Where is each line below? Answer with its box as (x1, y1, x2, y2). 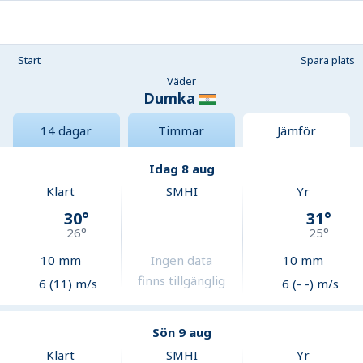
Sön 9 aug (152, 324, 211, 341)
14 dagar (41, 122, 92, 139)
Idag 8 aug (148, 160, 215, 177)
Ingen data (151, 252, 213, 269)
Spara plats (301, 53, 355, 67)
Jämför (276, 122, 316, 139)
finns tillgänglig (138, 272, 226, 289)
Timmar (158, 122, 205, 139)
